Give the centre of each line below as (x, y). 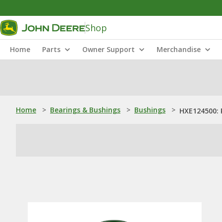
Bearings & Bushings (85, 110)
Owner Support (109, 49)
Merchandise (179, 49)
